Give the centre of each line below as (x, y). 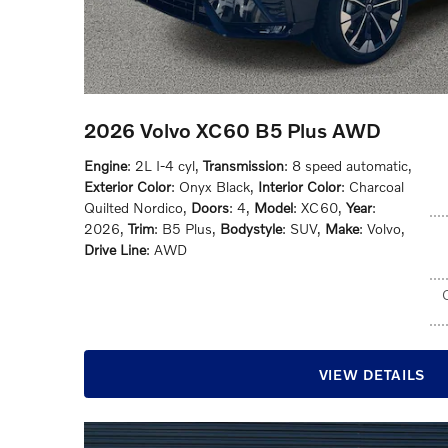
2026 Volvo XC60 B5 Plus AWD (232, 130)
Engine (105, 165)
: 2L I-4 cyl (161, 165)
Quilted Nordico (133, 207)
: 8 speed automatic (346, 165)
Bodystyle (251, 228)
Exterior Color (127, 186)
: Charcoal (372, 186)
